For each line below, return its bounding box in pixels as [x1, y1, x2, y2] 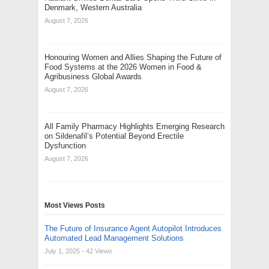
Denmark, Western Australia [44, 2, 142, 12]
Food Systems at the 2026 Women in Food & [44, 62, 202, 71]
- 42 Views [82, 247, 112, 255]
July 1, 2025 [44, 247, 80, 255]
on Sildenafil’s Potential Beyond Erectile [44, 131, 184, 141]
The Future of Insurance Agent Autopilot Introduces [44, 223, 222, 233]
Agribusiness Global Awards [44, 71, 142, 81]
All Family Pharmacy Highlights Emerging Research [44, 121, 225, 131]
